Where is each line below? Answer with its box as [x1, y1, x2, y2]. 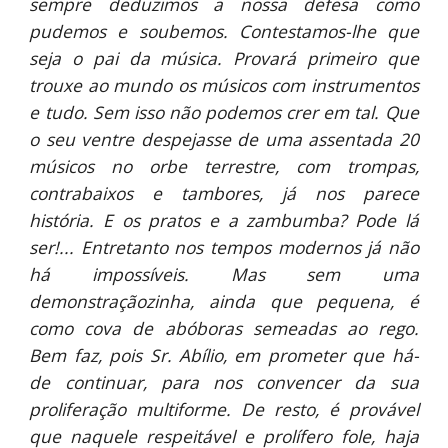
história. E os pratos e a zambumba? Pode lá [29, 208, 419, 232]
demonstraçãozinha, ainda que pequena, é [29, 289, 419, 313]
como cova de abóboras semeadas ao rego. [29, 316, 419, 340]
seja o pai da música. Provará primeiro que [29, 46, 419, 70]
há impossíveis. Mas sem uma [29, 262, 419, 286]
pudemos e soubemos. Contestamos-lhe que [29, 19, 419, 43]
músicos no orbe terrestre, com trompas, [29, 154, 419, 178]
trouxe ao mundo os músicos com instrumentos [29, 73, 419, 97]
